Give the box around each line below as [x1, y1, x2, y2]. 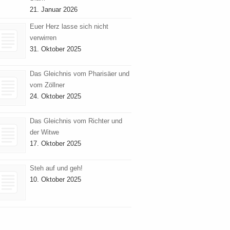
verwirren [30, 34, 56, 42]
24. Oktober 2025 [30, 92, 81, 101]
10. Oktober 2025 [30, 176, 81, 184]
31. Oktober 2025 [30, 45, 81, 53]
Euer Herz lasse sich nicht [30, 23, 108, 31]
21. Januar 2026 [30, 6, 78, 14]
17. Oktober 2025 [30, 140, 81, 148]
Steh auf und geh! [30, 164, 83, 172]
